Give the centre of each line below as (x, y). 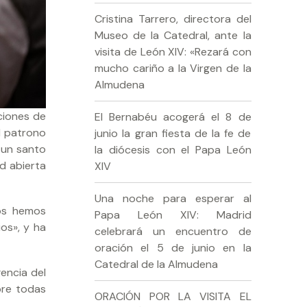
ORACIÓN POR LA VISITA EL (173, 296)
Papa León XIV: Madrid (173, 214)
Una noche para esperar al (173, 198)
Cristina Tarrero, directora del (173, 19)
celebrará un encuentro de (173, 231)
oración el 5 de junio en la (173, 247)
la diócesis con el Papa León (173, 149)
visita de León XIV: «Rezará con (173, 51)
